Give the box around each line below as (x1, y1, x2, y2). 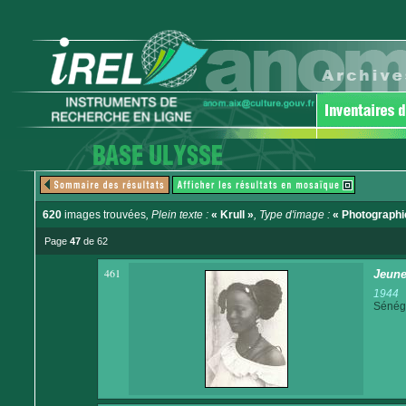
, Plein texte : (146, 208, 211, 221)
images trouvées (62, 208, 146, 221)
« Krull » (211, 208, 254, 221)
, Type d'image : (254, 208, 333, 221)
